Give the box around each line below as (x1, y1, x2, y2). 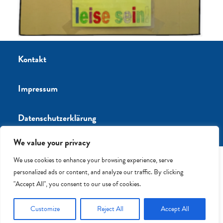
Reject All (97, 204, 123, 214)
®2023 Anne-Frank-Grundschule (68, 185, 155, 194)
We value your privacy (13, 135, 90, 149)
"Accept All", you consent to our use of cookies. (13, 179, 141, 189)
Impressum (18, 82, 58, 95)
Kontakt (18, 52, 46, 66)
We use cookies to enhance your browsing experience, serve (13, 155, 173, 165)
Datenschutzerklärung (18, 111, 96, 124)
